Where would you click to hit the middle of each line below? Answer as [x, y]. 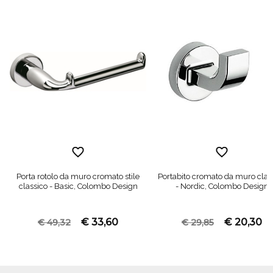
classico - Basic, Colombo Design [78, 186]
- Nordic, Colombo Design [222, 186]
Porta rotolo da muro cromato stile [78, 176]
